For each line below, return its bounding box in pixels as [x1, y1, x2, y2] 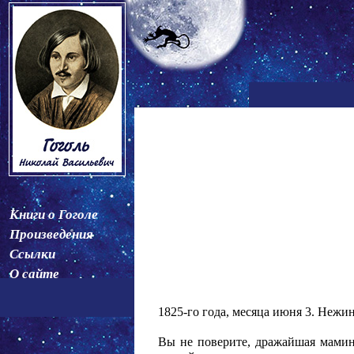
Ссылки [9, 247, 55, 262]
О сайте [9, 266, 59, 281]
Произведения [9, 227, 93, 242]
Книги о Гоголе [9, 207, 98, 222]
